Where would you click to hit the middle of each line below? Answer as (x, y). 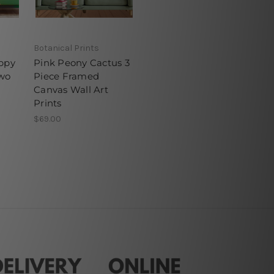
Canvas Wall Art (71, 89)
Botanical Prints (66, 48)
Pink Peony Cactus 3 (82, 62)
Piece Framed (66, 76)
